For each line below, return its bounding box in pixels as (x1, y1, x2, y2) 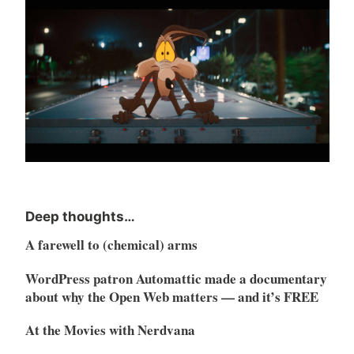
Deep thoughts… (24, 209, 135, 225)
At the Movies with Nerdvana (24, 320, 195, 341)
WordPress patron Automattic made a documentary (24, 268, 327, 288)
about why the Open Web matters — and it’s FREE (24, 286, 318, 307)
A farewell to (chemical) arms (24, 234, 198, 254)
